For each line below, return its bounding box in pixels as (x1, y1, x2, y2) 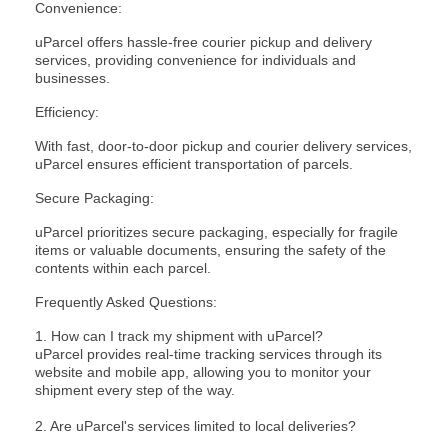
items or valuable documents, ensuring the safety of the (35, 242, 386, 259)
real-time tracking (145, 346, 255, 363)
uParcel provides (35, 346, 145, 363)
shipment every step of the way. (35, 382, 235, 399)
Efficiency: (35, 104, 107, 121)
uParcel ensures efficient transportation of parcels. (35, 156, 353, 173)
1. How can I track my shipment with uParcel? (35, 328, 323, 345)
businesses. (35, 70, 110, 87)
